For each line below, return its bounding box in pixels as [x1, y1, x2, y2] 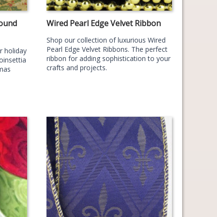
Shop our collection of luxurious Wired [46, 35, 166, 45]
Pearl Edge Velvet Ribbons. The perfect [46, 44, 168, 54]
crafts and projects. [46, 62, 107, 72]
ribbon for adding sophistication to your [46, 53, 170, 63]
